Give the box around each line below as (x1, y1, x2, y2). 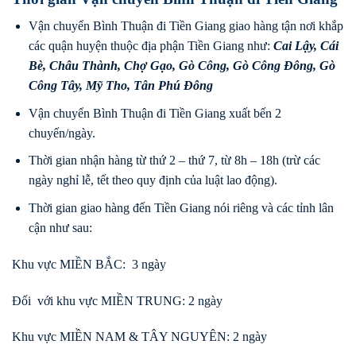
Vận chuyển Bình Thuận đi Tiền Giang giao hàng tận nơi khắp (28, 19, 343, 33)
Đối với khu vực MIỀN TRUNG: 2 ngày (12, 293, 222, 308)
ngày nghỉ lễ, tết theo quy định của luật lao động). (28, 173, 277, 188)
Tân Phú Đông (133, 79, 213, 93)
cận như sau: (28, 220, 92, 234)
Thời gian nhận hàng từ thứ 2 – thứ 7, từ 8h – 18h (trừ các (28, 153, 320, 168)
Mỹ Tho (85, 79, 127, 93)
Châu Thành (48, 59, 118, 73)
